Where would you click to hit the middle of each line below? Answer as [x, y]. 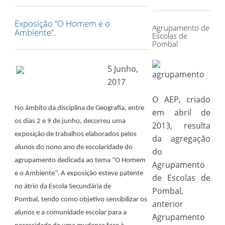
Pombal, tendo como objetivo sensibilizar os [81, 200]
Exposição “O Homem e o [62, 23]
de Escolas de [181, 178]
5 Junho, [123, 69]
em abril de [181, 113]
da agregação [181, 139]
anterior [167, 204]
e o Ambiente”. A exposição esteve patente [79, 174]
